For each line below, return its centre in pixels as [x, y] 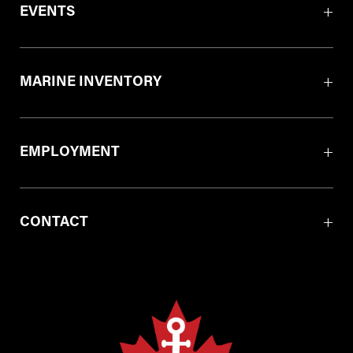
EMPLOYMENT [70, 152]
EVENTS [47, 12]
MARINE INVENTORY [91, 82]
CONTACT [54, 223]
